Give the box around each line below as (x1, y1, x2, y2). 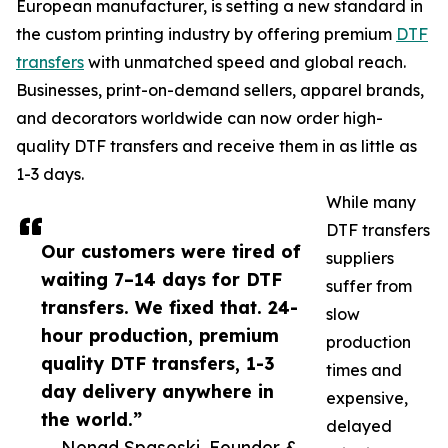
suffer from (326, 276, 412, 297)
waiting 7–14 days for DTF (41, 268, 282, 291)
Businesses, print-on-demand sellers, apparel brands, (16, 80, 424, 101)
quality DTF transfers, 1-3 (41, 352, 275, 375)
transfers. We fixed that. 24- (41, 296, 298, 319)
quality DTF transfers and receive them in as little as (16, 136, 417, 157)
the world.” (41, 408, 142, 431)
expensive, (326, 388, 408, 409)
